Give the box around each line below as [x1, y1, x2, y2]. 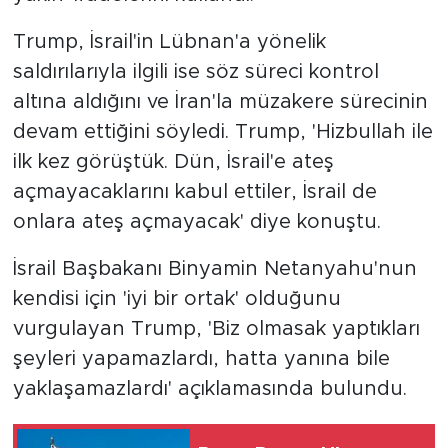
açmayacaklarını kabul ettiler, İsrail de [12, 182, 377, 203]
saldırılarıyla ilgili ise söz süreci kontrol [12, 62, 379, 83]
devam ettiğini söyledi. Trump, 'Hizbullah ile [12, 122, 433, 143]
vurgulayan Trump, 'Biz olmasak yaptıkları [12, 319, 420, 340]
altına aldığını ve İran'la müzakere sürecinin [12, 92, 428, 113]
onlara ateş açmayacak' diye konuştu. [12, 212, 381, 233]
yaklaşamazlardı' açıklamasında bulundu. [12, 379, 407, 400]
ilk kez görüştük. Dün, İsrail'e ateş [12, 152, 334, 173]
